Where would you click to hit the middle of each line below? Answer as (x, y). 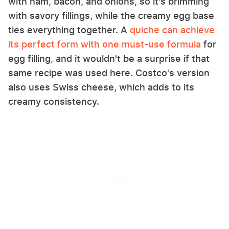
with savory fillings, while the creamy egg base (111, 15)
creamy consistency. (55, 101)
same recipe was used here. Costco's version (109, 73)
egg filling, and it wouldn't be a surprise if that (109, 58)
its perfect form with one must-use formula (105, 44)
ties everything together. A (69, 30)
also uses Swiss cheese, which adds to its (101, 87)
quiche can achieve (172, 30)
